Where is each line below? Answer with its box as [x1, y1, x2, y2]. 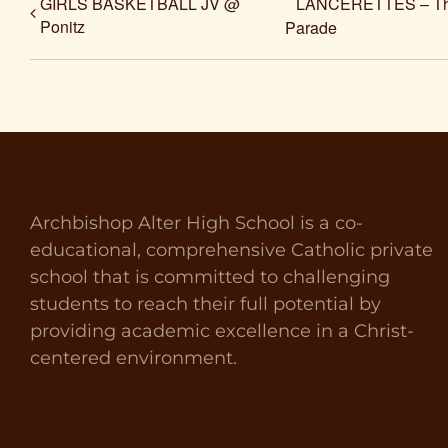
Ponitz [40, 14, 85, 38]
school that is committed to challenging [30, 265, 390, 288]
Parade [285, 15, 338, 39]
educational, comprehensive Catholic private [30, 238, 433, 261]
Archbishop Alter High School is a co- [30, 211, 363, 234]
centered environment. [30, 346, 237, 369]
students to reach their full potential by [30, 292, 381, 315]
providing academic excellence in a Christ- [30, 319, 414, 342]
